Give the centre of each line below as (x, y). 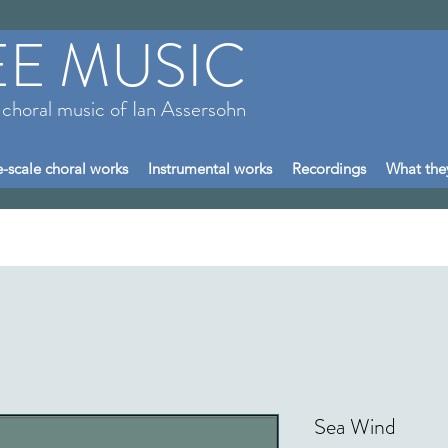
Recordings (329, 168)
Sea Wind (355, 426)
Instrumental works (210, 168)
